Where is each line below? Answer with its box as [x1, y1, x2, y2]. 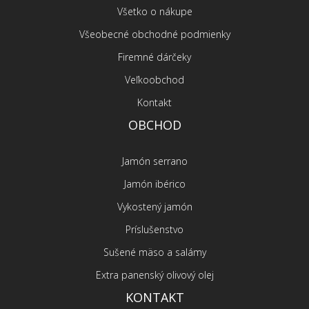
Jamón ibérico [123, 177, 186, 191]
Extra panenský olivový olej [95, 268, 214, 282]
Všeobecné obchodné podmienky [79, 28, 230, 41]
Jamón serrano [121, 154, 188, 168]
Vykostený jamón [117, 200, 192, 214]
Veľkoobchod [125, 73, 184, 87]
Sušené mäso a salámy [103, 246, 206, 259]
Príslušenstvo [126, 223, 183, 237]
